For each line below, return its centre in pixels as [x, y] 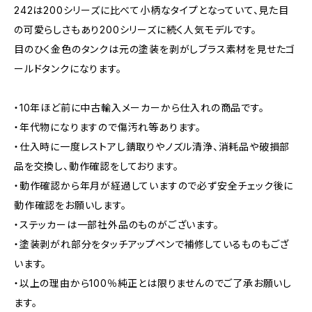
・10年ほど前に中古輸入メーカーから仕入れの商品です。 [139, 108]
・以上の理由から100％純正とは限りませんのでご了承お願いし [153, 283]
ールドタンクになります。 [68, 69]
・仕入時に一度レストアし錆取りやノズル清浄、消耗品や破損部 [152, 147]
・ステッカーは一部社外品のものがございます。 [117, 225]
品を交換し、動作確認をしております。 [96, 166]
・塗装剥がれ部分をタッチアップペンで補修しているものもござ [152, 244]
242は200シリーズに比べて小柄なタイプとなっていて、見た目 [151, 10]
